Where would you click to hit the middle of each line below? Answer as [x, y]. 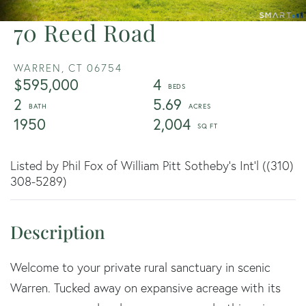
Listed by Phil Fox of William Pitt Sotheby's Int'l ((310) [152, 165]
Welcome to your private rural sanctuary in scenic [140, 267]
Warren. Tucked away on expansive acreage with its [145, 288]
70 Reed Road [85, 32]
